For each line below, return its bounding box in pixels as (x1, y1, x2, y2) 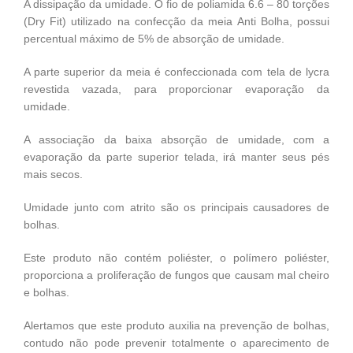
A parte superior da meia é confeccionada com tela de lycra (24, 65, 329, 78)
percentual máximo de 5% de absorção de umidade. (24, 32, 288, 45)
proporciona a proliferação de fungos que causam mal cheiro (24, 268, 329, 281)
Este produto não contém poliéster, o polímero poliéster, (24, 251, 329, 264)
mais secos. (24, 167, 83, 180)
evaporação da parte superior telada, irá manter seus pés (24, 150, 329, 163)
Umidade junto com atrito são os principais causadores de (24, 200, 329, 214)
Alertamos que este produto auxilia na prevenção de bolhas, (24, 318, 329, 332)
